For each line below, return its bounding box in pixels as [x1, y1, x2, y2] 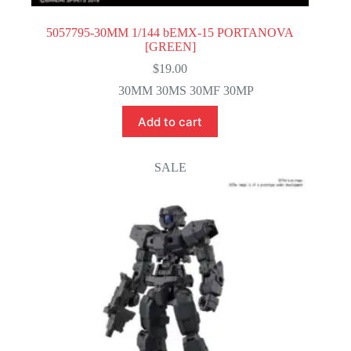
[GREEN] [144, 40, 196, 54]
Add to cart [138, 114, 203, 129]
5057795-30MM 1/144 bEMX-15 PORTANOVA [46, 26, 295, 40]
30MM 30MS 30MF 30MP [118, 84, 254, 98]
